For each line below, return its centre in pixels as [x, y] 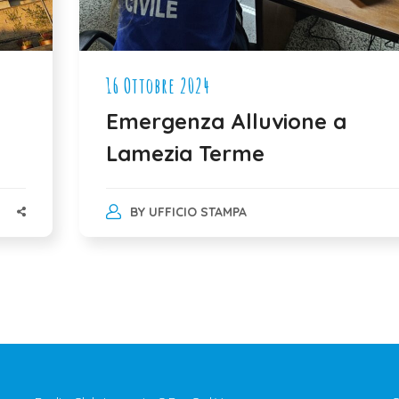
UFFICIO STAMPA [197, 212]
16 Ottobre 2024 [158, 85]
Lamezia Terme [185, 153]
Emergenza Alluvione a [226, 121]
